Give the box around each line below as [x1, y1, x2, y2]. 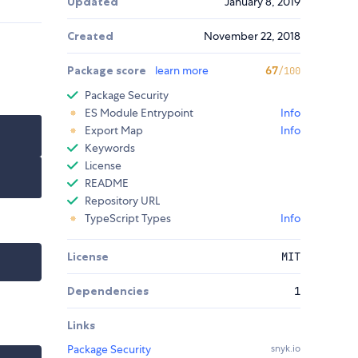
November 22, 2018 [204, 29, 300, 44]
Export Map [85, 123, 143, 138]
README [85, 176, 129, 191]
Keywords [85, 141, 135, 156]
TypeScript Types [85, 211, 171, 226]
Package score [67, 63, 149, 78]
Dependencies [67, 284, 149, 299]
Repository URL [85, 193, 160, 209]
